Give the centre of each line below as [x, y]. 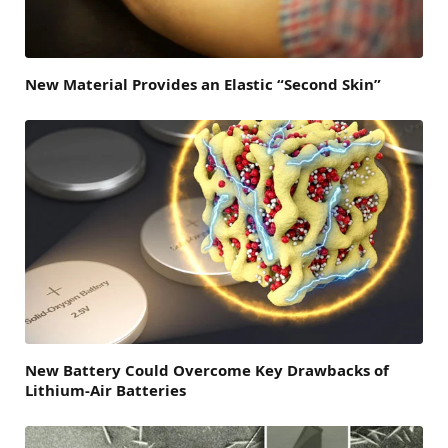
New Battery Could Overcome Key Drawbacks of [207, 370]
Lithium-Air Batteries [105, 390]
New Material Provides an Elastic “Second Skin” [203, 84]
